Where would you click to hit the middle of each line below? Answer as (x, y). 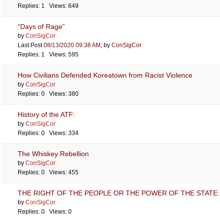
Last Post (31, 45)
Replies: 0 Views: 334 (48, 133)
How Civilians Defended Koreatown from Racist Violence (105, 75)
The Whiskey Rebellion (53, 154)
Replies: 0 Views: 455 (48, 172)
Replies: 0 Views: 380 (48, 94)
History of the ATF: (46, 114)
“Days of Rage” (41, 27)
